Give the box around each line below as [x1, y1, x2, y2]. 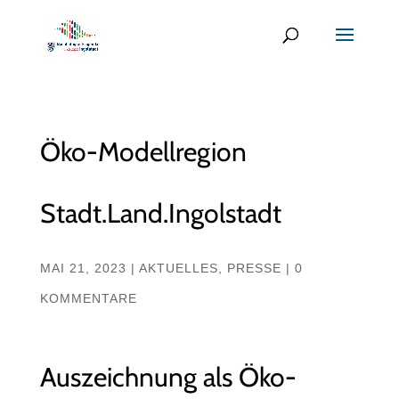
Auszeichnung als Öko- [39, 361, 297, 394]
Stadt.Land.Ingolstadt [39, 197, 281, 230]
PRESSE [226, 261, 281, 275]
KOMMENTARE [39, 291, 137, 305]
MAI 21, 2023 [39, 261, 126, 275]
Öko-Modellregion [39, 135, 247, 168]
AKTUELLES [138, 261, 218, 275]
